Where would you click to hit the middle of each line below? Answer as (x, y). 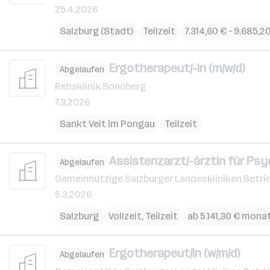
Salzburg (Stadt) (96, 31)
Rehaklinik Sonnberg (100, 86)
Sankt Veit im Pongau (107, 124)
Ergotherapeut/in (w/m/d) (174, 253)
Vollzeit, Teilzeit (143, 216)
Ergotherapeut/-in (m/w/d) (177, 68)
